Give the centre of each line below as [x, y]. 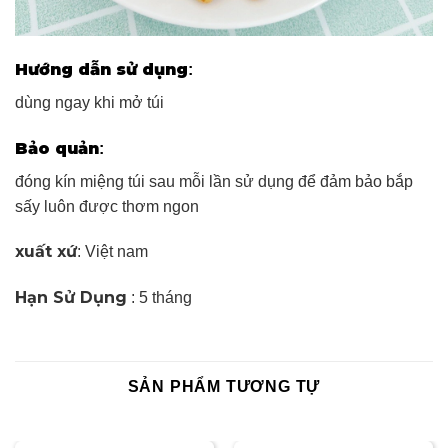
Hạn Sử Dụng [71, 298]
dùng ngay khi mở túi [89, 102]
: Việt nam [112, 252]
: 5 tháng [159, 298]
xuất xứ [46, 252]
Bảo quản [57, 148]
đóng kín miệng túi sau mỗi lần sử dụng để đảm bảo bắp [214, 181]
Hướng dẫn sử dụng [101, 69]
